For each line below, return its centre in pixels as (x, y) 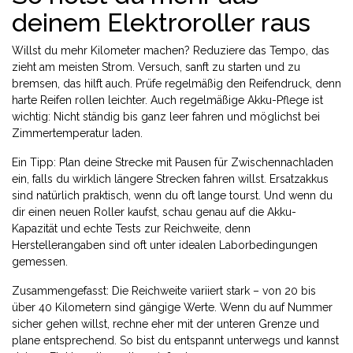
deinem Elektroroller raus (161, 22)
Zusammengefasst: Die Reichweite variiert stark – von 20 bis (164, 291)
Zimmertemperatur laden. (77, 133)
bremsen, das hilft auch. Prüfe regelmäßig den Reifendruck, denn (176, 84)
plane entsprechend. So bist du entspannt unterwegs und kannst (175, 340)
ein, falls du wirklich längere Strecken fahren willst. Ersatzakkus (170, 179)
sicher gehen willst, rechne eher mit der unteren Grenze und (165, 324)
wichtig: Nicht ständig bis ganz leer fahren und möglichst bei (166, 117)
